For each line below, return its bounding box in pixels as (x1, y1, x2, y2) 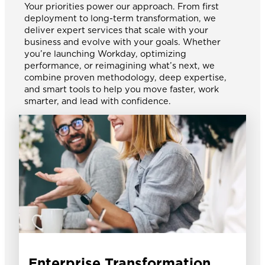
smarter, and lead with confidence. (24, 95, 171, 106)
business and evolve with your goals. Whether (24, 36, 221, 47)
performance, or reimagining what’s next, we (24, 60, 215, 70)
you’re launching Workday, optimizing (24, 48, 186, 59)
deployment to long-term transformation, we (24, 12, 216, 23)
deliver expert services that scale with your (24, 24, 208, 35)
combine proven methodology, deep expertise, (24, 72, 227, 82)
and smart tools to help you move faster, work (24, 83, 219, 94)
